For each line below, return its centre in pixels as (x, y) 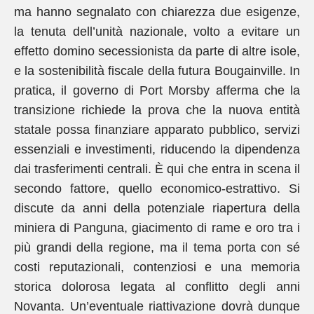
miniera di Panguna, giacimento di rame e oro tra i (157, 228)
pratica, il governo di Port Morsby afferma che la (157, 90)
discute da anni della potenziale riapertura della (157, 208)
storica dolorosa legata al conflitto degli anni (157, 287)
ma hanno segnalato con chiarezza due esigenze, (157, 12)
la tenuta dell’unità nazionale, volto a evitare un (157, 32)
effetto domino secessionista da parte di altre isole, (157, 51)
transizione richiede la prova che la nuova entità (157, 110)
